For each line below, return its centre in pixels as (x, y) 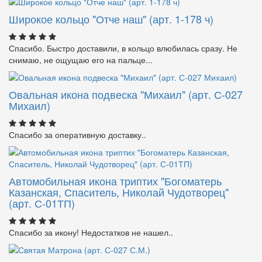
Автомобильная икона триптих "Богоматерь (115, 180)
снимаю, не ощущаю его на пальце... (81, 59)
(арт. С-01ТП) (42, 203)
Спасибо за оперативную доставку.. (77, 134)
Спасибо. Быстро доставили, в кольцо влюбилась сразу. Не (123, 48)
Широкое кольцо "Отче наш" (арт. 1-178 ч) (111, 18)
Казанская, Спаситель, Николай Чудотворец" (119, 192)
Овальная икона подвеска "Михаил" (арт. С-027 (126, 94)
